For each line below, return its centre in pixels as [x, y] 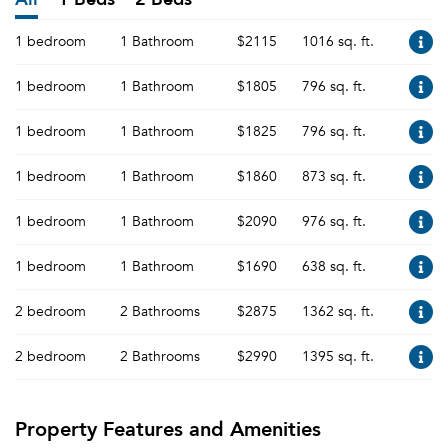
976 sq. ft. [334, 221]
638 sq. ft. [334, 266]
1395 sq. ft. [338, 356]
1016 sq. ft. [338, 41]
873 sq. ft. [334, 176]
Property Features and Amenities [168, 428]
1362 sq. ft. [338, 311]
